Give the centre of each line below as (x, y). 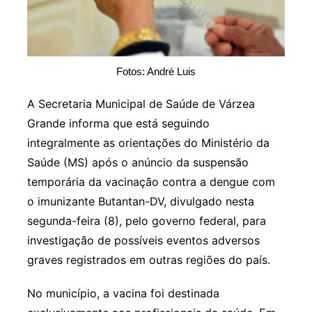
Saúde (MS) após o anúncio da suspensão (138, 163)
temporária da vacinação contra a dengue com (151, 182)
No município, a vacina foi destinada (123, 294)
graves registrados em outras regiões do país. (148, 260)
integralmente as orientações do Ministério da (148, 143)
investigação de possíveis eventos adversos (143, 241)
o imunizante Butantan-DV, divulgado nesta (140, 202)
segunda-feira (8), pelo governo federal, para (146, 221)
